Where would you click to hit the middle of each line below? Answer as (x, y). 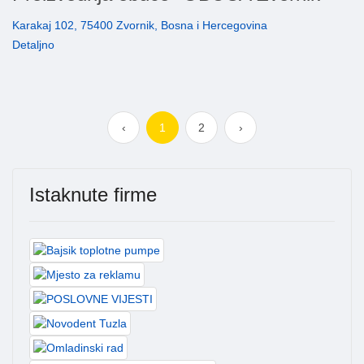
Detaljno (33, 45)
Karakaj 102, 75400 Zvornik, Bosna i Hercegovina (140, 26)
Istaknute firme (93, 195)
